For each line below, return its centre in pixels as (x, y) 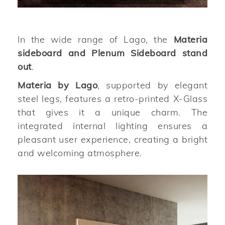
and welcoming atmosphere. (80, 153)
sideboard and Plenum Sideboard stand (113, 53)
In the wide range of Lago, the (96, 39)
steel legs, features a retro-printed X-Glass (113, 98)
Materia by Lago (58, 85)
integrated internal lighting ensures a (113, 126)
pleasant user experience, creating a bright (113, 139)
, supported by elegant (153, 85)
